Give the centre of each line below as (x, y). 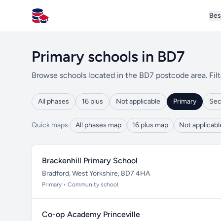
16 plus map (150, 125)
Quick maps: (51, 125)
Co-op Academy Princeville (91, 214)
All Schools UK (57, 21)
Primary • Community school (80, 184)
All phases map (98, 125)
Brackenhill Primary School (90, 161)
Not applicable (138, 101)
